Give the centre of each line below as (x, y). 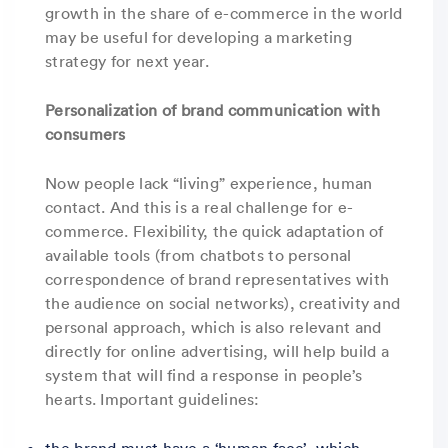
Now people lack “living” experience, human (209, 182)
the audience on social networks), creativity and (223, 302)
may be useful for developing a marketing (198, 36)
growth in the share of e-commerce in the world (224, 12)
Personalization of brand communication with (212, 109)
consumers (85, 133)
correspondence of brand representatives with (217, 278)
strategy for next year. (127, 60)
